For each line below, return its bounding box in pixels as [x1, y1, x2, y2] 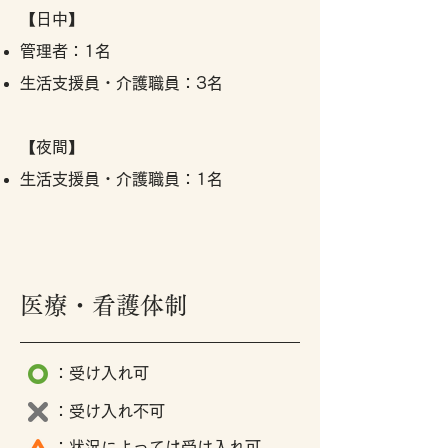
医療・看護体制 [20, 293, 188, 317]
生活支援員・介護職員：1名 [20, 171, 223, 187]
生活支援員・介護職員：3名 [20, 75, 223, 91]
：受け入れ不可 [53, 403, 165, 419]
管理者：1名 [20, 43, 111, 59]
